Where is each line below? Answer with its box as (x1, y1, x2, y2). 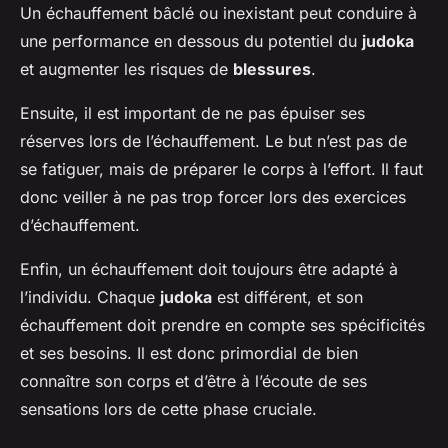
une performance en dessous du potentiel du (20, 31, 362, 52)
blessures (233, 59, 311, 80)
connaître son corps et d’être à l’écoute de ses (20, 371, 367, 392)
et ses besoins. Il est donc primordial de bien (20, 343, 358, 364)
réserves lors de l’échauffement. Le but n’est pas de (20, 131, 407, 152)
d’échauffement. (20, 215, 140, 236)
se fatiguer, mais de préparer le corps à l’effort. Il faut (20, 159, 423, 180)
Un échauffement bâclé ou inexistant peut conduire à (20, 3, 417, 24)
